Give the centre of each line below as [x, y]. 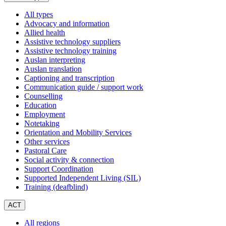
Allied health [45, 33]
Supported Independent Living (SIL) [82, 178]
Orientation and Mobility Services [78, 133]
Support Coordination [59, 169]
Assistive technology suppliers [72, 42]
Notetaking [42, 124]
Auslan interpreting [55, 60]
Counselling [43, 96]
